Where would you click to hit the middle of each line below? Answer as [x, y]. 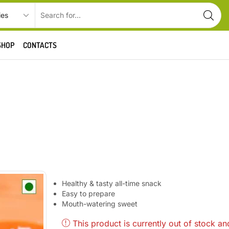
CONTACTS [40, 45]
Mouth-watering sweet [100, 204]
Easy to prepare [89, 193]
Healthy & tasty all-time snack [112, 183]
